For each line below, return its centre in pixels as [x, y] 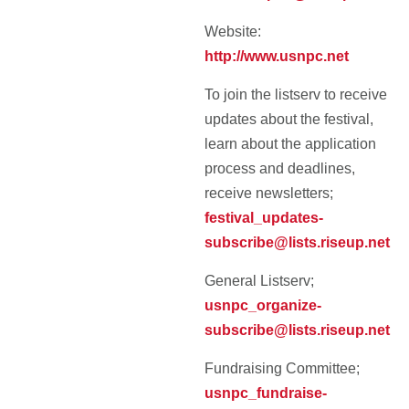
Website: [233, 31]
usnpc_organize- [263, 305]
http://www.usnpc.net [277, 56]
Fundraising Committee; [282, 368]
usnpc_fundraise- [266, 393]
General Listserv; [259, 281]
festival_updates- [264, 218]
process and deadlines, [280, 168]
